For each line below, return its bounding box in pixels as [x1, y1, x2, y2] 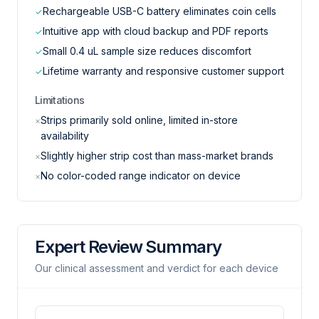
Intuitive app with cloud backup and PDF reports [43, 25, 268, 37]
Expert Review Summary [35, 236, 221, 257]
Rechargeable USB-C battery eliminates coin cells [43, 5, 276, 17]
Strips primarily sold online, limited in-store [41, 114, 238, 126]
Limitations [35, 94, 85, 106]
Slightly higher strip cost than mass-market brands [41, 150, 273, 162]
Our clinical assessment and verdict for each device [35, 262, 278, 274]
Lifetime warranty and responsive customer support [43, 65, 284, 77]
